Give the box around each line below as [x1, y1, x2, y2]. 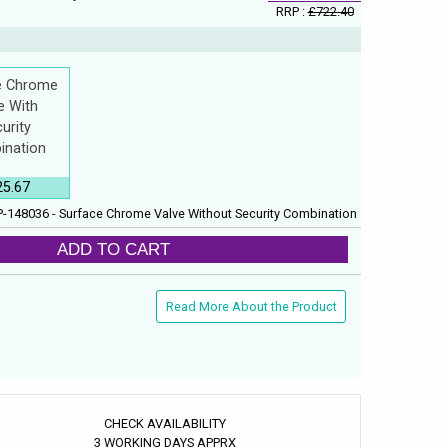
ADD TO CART [57, 239, 171, 260]
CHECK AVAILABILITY [104, 415, 227, 431]
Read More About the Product [165, 298, 337, 314]
